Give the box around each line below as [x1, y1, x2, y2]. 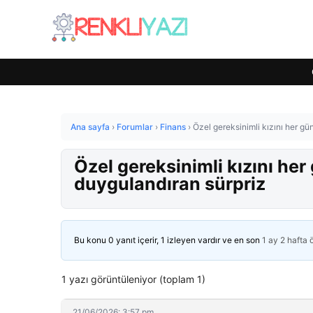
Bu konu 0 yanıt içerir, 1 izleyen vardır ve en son [74, 235, 262, 245]
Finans [160, 122, 186, 132]
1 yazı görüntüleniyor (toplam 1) [61, 273, 205, 285]
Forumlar [117, 122, 153, 132]
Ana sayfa [71, 122, 110, 132]
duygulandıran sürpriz [74, 173, 265, 194]
